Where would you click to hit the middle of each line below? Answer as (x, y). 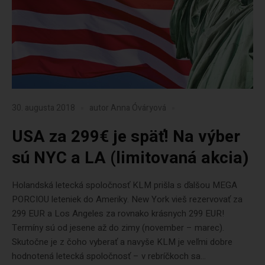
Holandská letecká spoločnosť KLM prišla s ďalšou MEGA (125, 185)
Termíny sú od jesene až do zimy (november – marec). (118, 228)
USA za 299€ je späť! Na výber (126, 137)
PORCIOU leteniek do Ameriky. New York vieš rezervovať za (127, 199)
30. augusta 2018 (43, 108)
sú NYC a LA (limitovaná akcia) (130, 158)
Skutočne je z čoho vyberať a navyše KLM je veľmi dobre (122, 242)
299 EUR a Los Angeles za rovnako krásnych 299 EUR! (119, 214)
